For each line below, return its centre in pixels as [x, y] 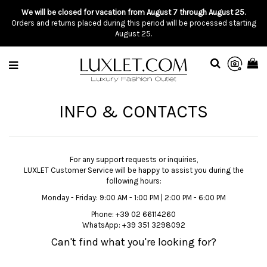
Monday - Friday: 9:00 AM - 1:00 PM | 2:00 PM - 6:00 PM [133, 198]
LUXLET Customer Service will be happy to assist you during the [133, 170]
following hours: [133, 181]
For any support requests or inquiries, [133, 159]
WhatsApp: [102, 225]
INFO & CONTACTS [133, 111]
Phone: [103, 214]
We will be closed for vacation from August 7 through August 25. [133, 12]
